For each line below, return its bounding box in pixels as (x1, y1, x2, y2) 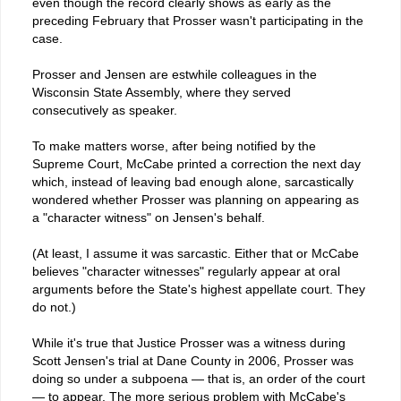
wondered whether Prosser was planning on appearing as (32, 192, 359, 207)
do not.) (32, 299, 76, 314)
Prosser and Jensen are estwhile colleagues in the (32, 66, 317, 81)
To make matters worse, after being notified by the (32, 138, 316, 153)
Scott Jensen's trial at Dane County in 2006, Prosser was (32, 353, 354, 368)
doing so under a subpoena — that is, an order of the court (32, 371, 365, 386)
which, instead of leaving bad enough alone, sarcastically (32, 174, 354, 189)
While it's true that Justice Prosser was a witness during (32, 335, 346, 350)
